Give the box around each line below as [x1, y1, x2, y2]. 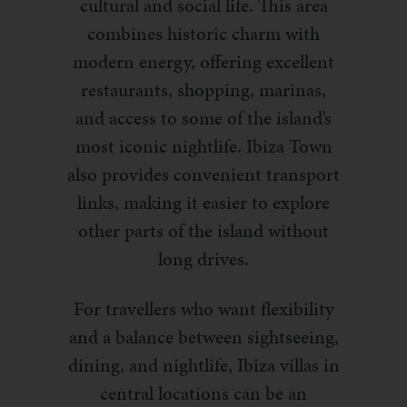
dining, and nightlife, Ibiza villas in [67, 352, 340, 380]
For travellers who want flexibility [73, 295, 334, 323]
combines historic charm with [87, 20, 320, 48]
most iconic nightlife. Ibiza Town [74, 133, 333, 161]
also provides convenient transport [67, 161, 340, 189]
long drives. [158, 245, 249, 273]
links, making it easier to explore [77, 189, 330, 217]
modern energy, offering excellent [73, 48, 334, 76]
